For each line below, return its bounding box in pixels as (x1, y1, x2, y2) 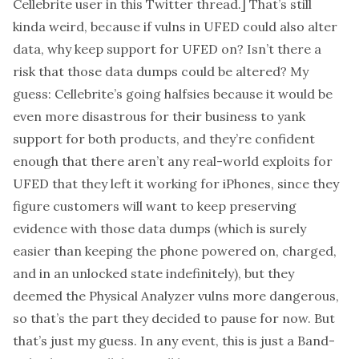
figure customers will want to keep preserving (13, 198, 296, 214)
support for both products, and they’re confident (13, 131, 315, 147)
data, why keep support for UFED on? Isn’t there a (13, 41, 321, 57)
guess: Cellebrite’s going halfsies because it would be (13, 86, 333, 102)
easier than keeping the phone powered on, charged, (13, 243, 337, 259)
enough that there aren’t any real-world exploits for (13, 153, 333, 169)
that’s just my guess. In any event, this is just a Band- (13, 333, 335, 349)
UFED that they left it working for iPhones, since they (13, 175, 339, 192)
